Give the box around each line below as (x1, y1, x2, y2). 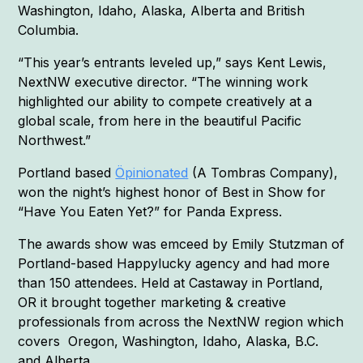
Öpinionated (115, 164, 189, 181)
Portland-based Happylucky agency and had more (18, 255, 331, 272)
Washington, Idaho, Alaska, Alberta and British (18, 2, 305, 19)
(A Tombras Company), (188, 164, 339, 181)
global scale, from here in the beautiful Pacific (18, 113, 302, 130)
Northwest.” (18, 132, 92, 149)
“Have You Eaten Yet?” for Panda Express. (18, 203, 287, 220)
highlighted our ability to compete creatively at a (18, 93, 313, 110)
